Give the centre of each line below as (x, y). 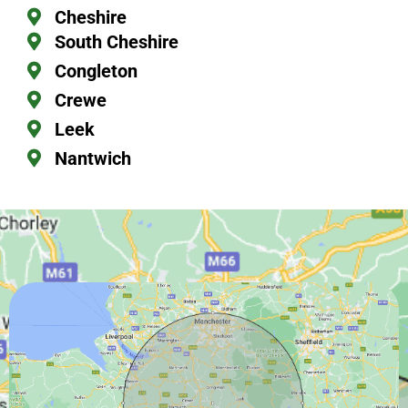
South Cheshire (117, 41)
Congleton (96, 71)
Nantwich (93, 158)
